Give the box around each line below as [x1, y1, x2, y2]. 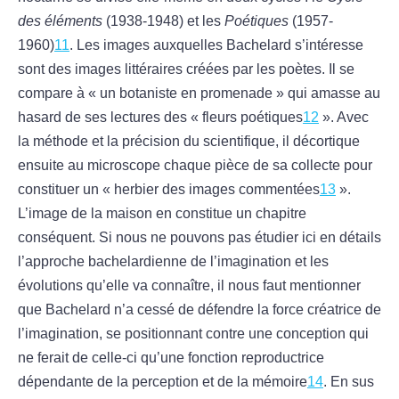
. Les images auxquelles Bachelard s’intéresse [69, 37, 363, 53]
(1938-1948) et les [106, 13, 224, 29]
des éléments [18, 13, 106, 29]
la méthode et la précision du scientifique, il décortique [18, 134, 360, 150]
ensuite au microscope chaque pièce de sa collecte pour [18, 158, 372, 174]
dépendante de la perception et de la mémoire [18, 374, 307, 390]
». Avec [319, 110, 369, 126]
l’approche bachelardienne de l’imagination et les [18, 254, 329, 270]
